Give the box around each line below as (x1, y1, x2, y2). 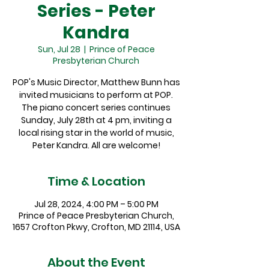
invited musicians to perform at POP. (19, 89, 173, 101)
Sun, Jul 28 (37, 43, 80, 55)
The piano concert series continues (22, 101, 171, 113)
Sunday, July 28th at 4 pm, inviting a (20, 114, 172, 126)
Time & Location (47, 173, 145, 190)
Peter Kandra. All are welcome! (32, 139, 160, 151)
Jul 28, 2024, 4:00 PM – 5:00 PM (34, 198, 159, 210)
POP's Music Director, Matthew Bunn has (12, 76, 180, 88)
